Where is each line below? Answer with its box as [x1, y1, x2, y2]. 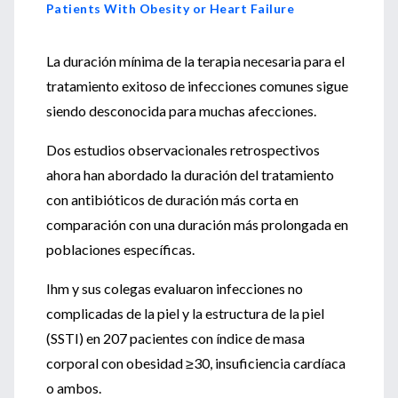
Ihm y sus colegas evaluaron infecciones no [46, 280, 303, 297]
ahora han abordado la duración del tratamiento [46, 166, 334, 183]
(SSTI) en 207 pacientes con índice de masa [46, 330, 305, 346]
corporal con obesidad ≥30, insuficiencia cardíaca [46, 354, 346, 371]
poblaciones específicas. [46, 241, 195, 258]
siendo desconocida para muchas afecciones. [46, 102, 316, 119]
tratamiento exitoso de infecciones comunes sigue [46, 77, 348, 94]
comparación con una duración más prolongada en [46, 216, 348, 233]
